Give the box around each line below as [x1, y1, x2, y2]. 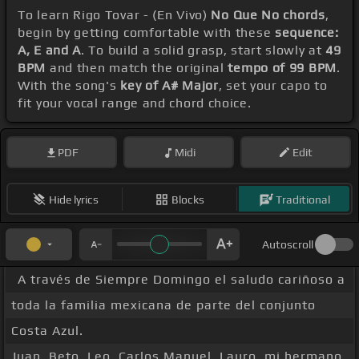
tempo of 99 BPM [228, 60, 337, 76]
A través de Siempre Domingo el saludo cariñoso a [18, 272, 345, 288]
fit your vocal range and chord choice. [18, 95, 252, 111]
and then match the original [46, 60, 228, 76]
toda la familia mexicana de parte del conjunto [11, 297, 316, 313]
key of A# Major [120, 78, 219, 94]
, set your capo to [218, 78, 328, 94]
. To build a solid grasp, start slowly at [81, 42, 326, 58]
